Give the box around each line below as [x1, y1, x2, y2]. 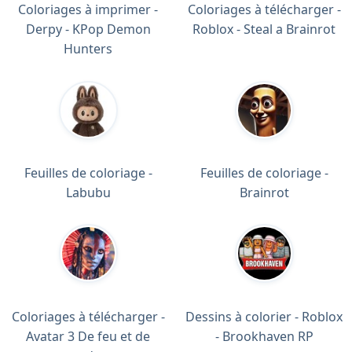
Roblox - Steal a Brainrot [192, 20, 335, 38]
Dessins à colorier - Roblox [185, 308, 343, 325]
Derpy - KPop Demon [25, 20, 151, 38]
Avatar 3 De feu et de [26, 328, 150, 345]
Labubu [65, 184, 111, 202]
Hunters [64, 40, 112, 58]
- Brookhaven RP [214, 328, 313, 345]
